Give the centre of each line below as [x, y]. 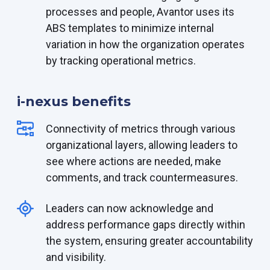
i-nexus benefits [74, 101]
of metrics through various [171, 128]
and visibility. [76, 257]
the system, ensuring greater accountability [149, 240]
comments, [73, 177]
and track [125, 177]
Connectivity [76, 128]
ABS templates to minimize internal [130, 28]
